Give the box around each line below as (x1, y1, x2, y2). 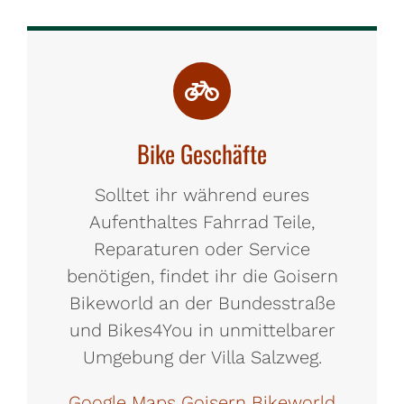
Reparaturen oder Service (94, 238, 310, 260)
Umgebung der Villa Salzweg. (82, 346, 322, 368)
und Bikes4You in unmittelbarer (69, 319, 335, 341)
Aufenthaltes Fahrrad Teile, (89, 211, 315, 233)
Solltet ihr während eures (95, 184, 309, 206)
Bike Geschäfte (137, 135, 267, 171)
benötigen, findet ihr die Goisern (66, 265, 338, 287)
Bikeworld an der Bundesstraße (69, 292, 335, 314)
